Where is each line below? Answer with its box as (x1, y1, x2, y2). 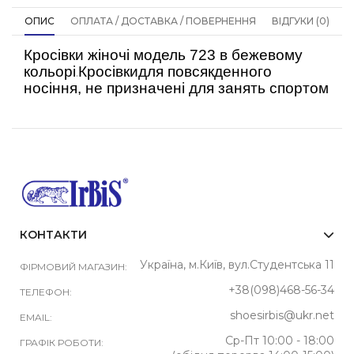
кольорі (24, 62, 76, 80)
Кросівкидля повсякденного (78, 62, 272, 80)
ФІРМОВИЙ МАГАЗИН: (20, 260, 127, 273)
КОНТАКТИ (20, 227, 87, 242)
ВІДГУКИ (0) (272, 14, 330, 27)
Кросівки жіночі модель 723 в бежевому (24, 46, 303, 63)
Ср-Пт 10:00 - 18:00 (225, 333, 334, 348)
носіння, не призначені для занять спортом (24, 79, 329, 96)
